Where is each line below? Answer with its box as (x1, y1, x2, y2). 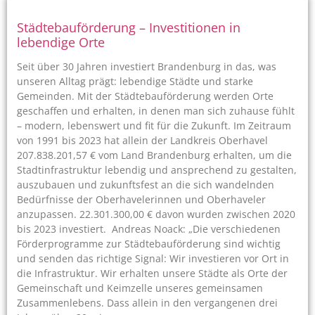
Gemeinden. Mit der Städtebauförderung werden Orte (17, 89, 274, 103)
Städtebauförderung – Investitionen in (17, 19, 240, 36)
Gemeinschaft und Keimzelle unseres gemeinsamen (17, 281, 263, 295)
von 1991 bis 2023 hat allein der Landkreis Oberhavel (17, 134, 268, 147)
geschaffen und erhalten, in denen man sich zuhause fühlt (17, 104, 295, 117)
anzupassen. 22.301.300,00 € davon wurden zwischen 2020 (17, 207, 295, 221)
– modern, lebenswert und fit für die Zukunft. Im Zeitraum (17, 119, 291, 132)
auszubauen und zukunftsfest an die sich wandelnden (17, 178, 274, 191)
